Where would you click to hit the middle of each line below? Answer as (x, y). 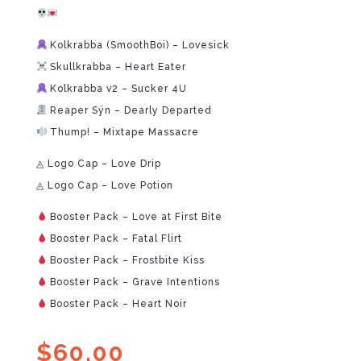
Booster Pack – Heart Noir (117, 303)
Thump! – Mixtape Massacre (123, 132)
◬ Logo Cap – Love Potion (104, 185)
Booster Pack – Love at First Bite (135, 216)
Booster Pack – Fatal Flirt (115, 238)
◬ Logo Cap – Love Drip (98, 163)
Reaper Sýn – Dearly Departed (130, 110)
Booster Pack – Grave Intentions (134, 282)
